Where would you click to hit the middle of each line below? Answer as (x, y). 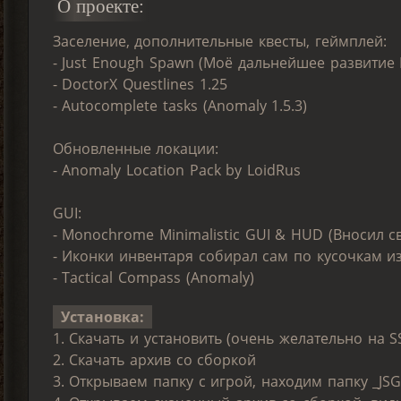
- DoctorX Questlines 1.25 (140, 85)
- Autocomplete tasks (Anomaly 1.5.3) (180, 106)
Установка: (102, 317)
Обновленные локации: (136, 149)
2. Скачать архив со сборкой (154, 360)
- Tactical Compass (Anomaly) (153, 278)
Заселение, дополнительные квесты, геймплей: (219, 42)
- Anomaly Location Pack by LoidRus (176, 171)
